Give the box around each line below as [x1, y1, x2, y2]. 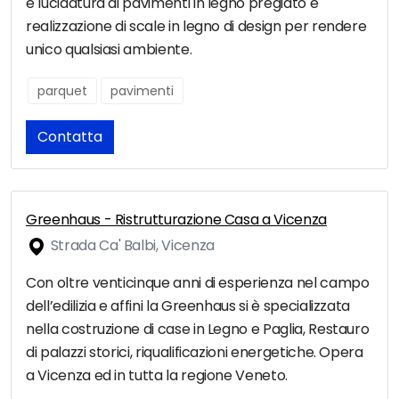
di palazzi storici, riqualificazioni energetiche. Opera [26, 342, 363, 363]
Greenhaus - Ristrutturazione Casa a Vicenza [26, 209, 327, 231]
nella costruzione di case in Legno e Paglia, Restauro [26, 319, 370, 340]
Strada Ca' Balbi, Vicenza [47, 235, 215, 256]
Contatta [37, 126, 102, 148]
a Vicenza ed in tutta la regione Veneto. [26, 365, 288, 387]
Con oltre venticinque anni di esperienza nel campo [26, 273, 370, 294]
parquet [37, 82, 87, 101]
